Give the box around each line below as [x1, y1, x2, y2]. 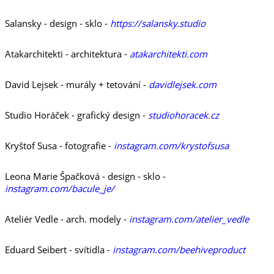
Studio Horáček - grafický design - [5, 109, 148, 121]
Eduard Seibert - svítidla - [5, 243, 113, 256]
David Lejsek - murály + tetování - [5, 78, 149, 91]
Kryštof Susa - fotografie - [5, 139, 114, 152]
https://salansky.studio [110, 17, 206, 29]
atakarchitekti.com [130, 48, 207, 60]
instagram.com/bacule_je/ [5, 182, 114, 194]
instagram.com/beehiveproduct [113, 243, 245, 256]
